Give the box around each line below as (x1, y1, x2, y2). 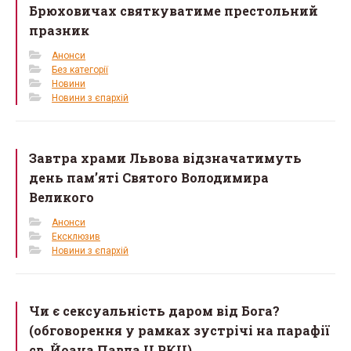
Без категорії (52, 63, 109, 75)
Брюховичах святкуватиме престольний (29, 2, 319, 19)
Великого (29, 188, 95, 205)
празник (29, 21, 90, 38)
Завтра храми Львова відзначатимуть (29, 149, 302, 166)
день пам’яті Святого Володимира (29, 168, 270, 186)
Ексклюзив (52, 230, 101, 242)
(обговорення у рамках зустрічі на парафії (29, 321, 331, 338)
